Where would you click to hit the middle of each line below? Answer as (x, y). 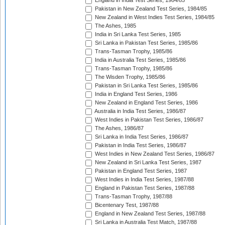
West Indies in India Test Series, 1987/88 (144, 180)
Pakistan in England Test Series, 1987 (140, 171)
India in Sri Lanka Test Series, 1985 (137, 34)
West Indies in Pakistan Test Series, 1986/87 (148, 120)
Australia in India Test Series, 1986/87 (140, 111)
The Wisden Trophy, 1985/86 (129, 77)
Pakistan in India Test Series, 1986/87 (140, 145)
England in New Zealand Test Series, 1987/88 (149, 214)
